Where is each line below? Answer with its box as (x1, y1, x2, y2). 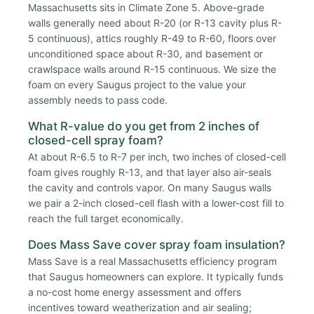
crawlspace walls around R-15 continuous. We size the (28, 62, 276, 75)
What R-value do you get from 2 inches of (28, 118, 259, 133)
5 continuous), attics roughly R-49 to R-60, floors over (28, 32, 276, 44)
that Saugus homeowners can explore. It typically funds (28, 271, 283, 283)
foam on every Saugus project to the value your (28, 78, 246, 90)
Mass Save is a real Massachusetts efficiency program (28, 255, 277, 268)
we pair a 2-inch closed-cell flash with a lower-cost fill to (28, 196, 284, 209)
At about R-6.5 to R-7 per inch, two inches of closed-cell (28, 150, 286, 163)
